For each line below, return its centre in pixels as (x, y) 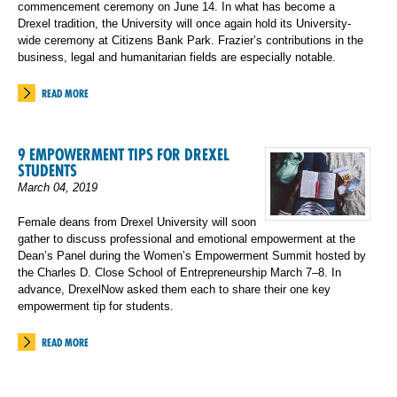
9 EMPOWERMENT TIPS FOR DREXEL (124, 155)
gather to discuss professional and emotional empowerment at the (187, 239)
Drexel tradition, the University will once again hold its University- (184, 23)
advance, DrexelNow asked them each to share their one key (174, 289)
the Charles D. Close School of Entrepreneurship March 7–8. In (179, 272)
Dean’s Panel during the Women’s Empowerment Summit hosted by (192, 256)
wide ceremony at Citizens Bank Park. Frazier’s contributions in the (191, 40)
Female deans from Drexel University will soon (137, 222)
